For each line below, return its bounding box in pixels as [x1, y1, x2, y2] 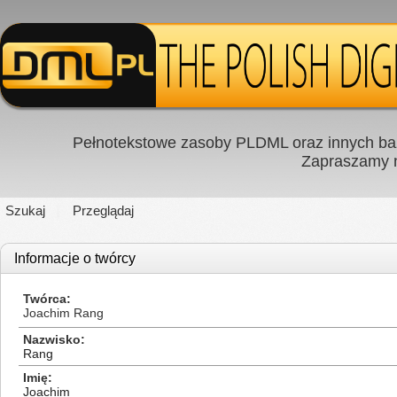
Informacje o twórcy [14, 251, 136, 266]
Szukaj [5, 203, 45, 218]
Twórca [23, 292, 66, 306]
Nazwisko [23, 332, 81, 346]
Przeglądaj [73, 203, 134, 218]
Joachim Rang [23, 306, 104, 320]
